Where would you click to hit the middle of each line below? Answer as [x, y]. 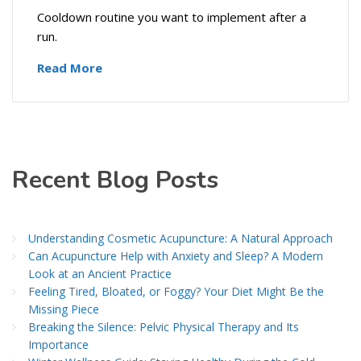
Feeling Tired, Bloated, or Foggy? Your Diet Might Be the [176, 292]
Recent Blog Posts [115, 180]
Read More [70, 68]
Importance [58, 345]
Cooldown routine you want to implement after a [172, 17]
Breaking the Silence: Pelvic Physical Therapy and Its [164, 327]
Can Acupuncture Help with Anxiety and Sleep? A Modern [176, 256]
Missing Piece [64, 309]
